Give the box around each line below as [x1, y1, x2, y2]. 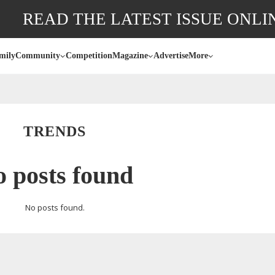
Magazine [112, 51, 148, 60]
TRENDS [23, 123, 87, 139]
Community [15, 51, 60, 60]
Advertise [153, 51, 188, 60]
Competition [66, 51, 112, 60]
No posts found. [25, 202, 85, 213]
